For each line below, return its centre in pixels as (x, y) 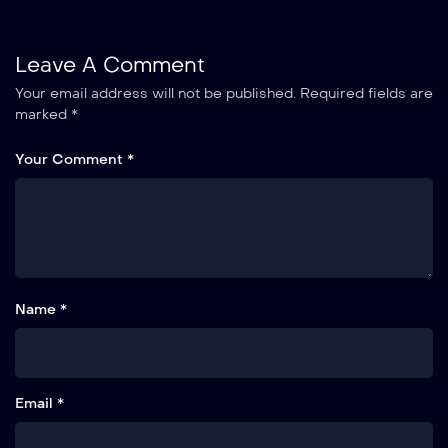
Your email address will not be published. (155, 93)
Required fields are (366, 93)
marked (43, 114)
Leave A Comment (110, 64)
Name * (41, 309)
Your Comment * (74, 159)
